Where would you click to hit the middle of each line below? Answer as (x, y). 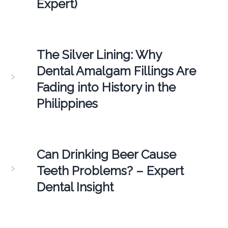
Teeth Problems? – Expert (110, 171)
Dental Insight (75, 187)
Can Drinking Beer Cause (106, 155)
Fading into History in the (106, 88)
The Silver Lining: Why (99, 55)
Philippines (67, 104)
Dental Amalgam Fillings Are (116, 71)
